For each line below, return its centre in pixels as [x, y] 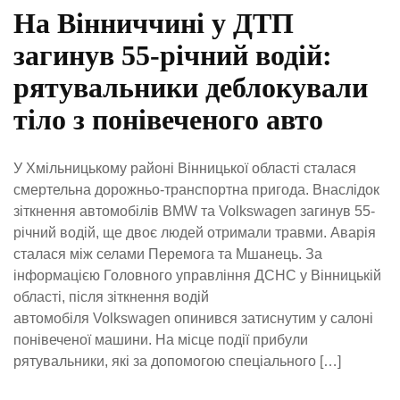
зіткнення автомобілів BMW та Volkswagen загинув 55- [194, 211]
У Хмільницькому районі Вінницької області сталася [185, 168]
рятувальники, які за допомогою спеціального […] [177, 361]
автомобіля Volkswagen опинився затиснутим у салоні [193, 318]
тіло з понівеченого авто [168, 119]
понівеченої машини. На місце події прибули [161, 339]
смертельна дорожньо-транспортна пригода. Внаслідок [196, 189]
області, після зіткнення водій [111, 296]
